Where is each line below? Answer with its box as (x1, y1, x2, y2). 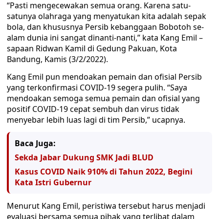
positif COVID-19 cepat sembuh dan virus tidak (7, 104, 179, 114)
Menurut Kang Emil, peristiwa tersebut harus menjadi (7, 200, 205, 211)
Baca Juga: (15, 138, 56, 149)
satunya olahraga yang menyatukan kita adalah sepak (7, 11, 206, 22)
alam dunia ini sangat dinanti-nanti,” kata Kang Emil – (7, 32, 203, 43)
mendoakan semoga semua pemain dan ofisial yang (7, 93, 200, 104)
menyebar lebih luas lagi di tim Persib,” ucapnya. (7, 114, 185, 125)
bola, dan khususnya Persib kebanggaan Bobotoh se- (7, 22, 204, 32)
